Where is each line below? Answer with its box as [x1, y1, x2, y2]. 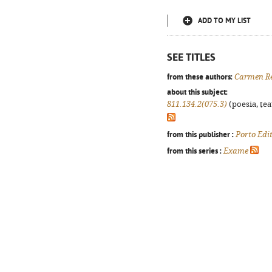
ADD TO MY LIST [198, 16, 251, 25]
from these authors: [167, 72, 233, 81]
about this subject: [167, 87, 228, 97]
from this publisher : [167, 129, 234, 139]
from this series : [167, 146, 222, 155]
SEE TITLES [167, 51, 216, 63]
